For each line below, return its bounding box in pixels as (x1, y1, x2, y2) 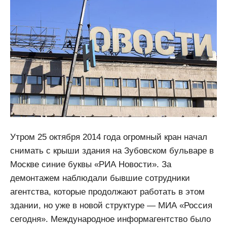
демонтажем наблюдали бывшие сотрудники (10, 173, 190, 183)
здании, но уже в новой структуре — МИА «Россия (10, 200, 212, 210)
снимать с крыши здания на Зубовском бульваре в (10, 145, 214, 156)
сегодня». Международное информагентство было (10, 214, 211, 224)
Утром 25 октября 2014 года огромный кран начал (10, 132, 207, 142)
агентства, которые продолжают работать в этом (10, 186, 205, 197)
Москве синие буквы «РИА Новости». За (10, 159, 171, 169)
